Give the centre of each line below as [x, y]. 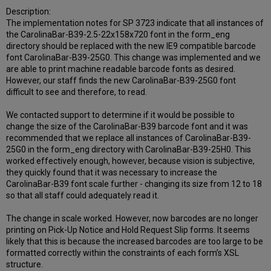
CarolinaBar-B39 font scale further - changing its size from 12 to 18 [134, 184]
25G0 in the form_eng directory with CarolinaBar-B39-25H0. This [129, 150]
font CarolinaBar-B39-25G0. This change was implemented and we [134, 58]
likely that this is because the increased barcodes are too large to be [135, 242]
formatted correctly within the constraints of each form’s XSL [123, 253]
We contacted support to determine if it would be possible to [121, 115]
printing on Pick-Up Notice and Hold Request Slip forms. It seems [128, 230]
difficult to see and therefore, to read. [77, 92]
